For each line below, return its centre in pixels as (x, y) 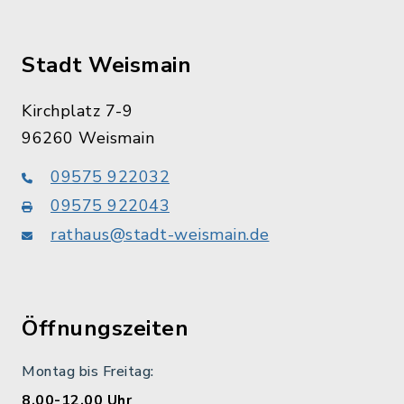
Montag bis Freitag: (88, 371)
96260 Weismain (88, 138)
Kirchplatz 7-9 (77, 110)
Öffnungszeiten (105, 328)
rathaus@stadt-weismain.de (160, 234)
